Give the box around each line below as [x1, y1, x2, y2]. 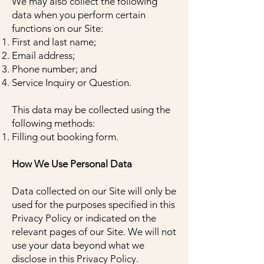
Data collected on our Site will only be [12, 185, 176, 197]
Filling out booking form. [12, 131, 118, 143]
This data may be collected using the [12, 104, 170, 115]
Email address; [12, 49, 75, 61]
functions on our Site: [12, 22, 103, 34]
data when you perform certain [12, 9, 146, 21]
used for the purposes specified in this [12, 199, 175, 210]
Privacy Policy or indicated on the [12, 212, 156, 224]
